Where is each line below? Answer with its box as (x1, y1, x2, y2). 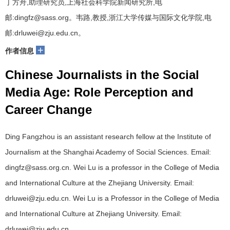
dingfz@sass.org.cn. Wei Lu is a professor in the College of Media (5, 163, 219, 171)
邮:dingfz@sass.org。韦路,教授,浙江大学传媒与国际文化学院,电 (5, 13, 212, 22)
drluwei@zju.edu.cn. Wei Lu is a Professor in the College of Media (5, 194, 219, 202)
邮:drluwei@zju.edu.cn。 (5, 28, 85, 37)
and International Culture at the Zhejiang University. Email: (5, 178, 194, 187)
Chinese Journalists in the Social (5, 67, 199, 82)
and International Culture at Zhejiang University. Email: (5, 209, 182, 218)
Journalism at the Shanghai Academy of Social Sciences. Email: (5, 147, 211, 156)
